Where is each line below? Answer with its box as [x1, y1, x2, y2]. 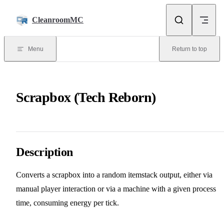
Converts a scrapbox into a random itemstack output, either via [16, 170, 212, 179]
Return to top [172, 45, 207, 52]
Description [16, 145, 73, 158]
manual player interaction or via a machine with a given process [16, 184, 216, 193]
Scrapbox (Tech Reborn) [16, 89, 156, 105]
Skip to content [12, 8, 51, 15]
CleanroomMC [32, 15, 83, 24]
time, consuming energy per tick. [16, 198, 119, 207]
